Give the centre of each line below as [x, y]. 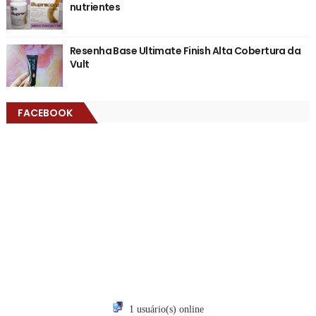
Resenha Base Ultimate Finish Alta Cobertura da [185, 50]
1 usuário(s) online [166, 309]
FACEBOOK [45, 113]
